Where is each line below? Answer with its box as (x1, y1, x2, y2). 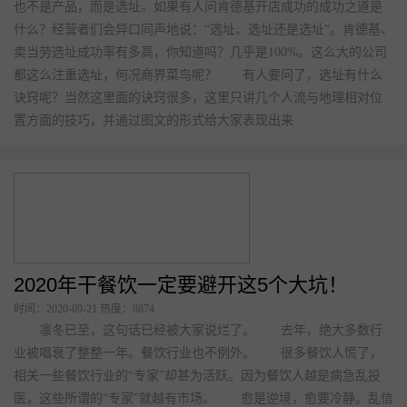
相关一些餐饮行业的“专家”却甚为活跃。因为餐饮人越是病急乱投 (14, 369, 381, 383)
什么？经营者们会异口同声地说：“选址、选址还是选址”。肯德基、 (14, 23, 393, 37)
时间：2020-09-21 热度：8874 (14, 303, 154, 316)
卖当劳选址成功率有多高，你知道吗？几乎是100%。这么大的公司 (14, 45, 387, 60)
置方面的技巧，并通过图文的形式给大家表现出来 (14, 114, 293, 128)
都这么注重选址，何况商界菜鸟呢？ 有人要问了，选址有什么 (14, 68, 382, 83)
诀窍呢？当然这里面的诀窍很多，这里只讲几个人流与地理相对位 (14, 91, 382, 105)
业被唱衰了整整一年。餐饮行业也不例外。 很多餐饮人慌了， (14, 346, 382, 361)
